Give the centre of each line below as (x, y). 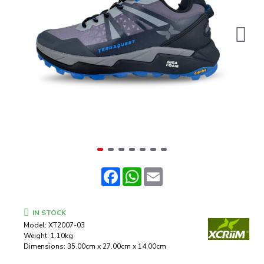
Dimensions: (44, 246)
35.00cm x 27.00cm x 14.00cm (117, 246)
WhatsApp (168, 172)
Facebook (143, 172)
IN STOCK (49, 213)
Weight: (36, 236)
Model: (35, 225)
